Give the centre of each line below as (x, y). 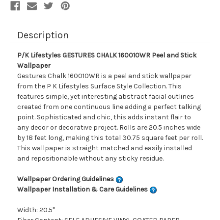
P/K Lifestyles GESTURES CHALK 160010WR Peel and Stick (107, 55)
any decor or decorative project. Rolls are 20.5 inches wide (109, 128)
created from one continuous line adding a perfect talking (109, 107)
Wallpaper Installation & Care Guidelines (82, 190)
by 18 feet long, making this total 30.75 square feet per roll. (110, 138)
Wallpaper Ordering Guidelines (66, 179)
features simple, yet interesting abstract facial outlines (106, 97)
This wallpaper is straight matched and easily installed (105, 148)
